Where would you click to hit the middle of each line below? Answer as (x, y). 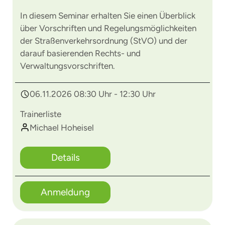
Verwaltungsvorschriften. (68, 66)
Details (65, 157)
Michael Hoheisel (62, 128)
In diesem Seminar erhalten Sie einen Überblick (108, 16)
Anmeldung (65, 192)
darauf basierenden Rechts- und (80, 53)
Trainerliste (41, 114)
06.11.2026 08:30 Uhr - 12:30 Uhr (93, 94)
